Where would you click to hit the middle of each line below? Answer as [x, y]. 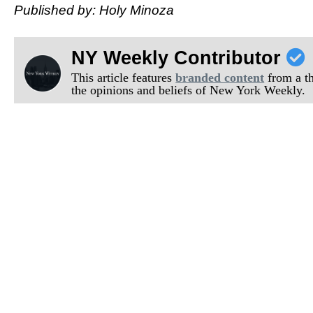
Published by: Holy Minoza [94, 10]
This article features [124, 78]
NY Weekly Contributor [179, 58]
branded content [220, 78]
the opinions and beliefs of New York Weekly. [189, 90]
